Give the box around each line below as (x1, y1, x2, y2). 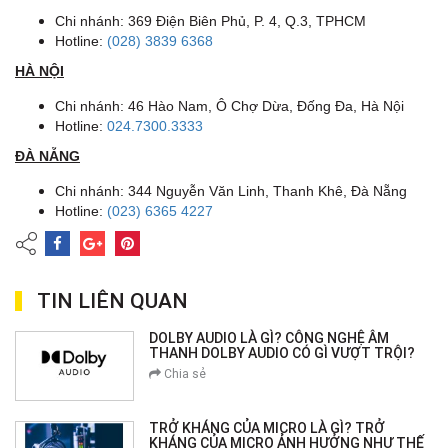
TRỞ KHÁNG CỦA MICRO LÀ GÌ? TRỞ (149, 419, 386, 438)
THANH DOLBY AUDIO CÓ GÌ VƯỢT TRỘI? (149, 344, 416, 363)
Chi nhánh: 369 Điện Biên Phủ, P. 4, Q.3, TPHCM (55, 13, 366, 30)
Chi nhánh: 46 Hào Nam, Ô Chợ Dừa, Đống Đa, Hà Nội (55, 98, 408, 115)
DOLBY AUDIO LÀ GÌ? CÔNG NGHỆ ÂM (149, 329, 390, 348)
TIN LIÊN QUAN (37, 288, 188, 315)
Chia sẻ (161, 366, 207, 382)
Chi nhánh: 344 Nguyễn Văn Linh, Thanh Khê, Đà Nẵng (55, 183, 407, 200)
